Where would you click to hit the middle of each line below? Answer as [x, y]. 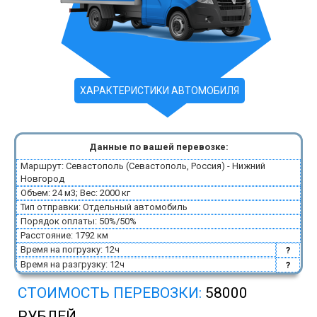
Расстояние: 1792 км [64, 235]
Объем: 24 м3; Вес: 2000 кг [75, 193]
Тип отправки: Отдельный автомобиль [104, 207]
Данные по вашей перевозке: [158, 147]
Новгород [42, 179]
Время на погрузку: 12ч [70, 249]
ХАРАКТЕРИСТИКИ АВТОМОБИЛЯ [159, 91]
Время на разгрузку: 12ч [73, 264]
